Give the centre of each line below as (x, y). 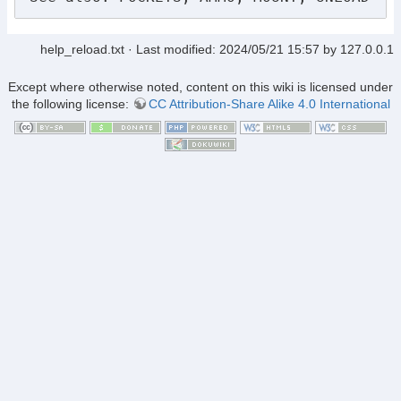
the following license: (72, 103)
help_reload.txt (82, 50)
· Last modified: (172, 50)
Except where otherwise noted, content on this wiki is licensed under (200, 86)
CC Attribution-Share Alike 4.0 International (269, 103)
